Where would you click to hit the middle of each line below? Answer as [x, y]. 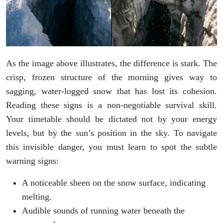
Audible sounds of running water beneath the [103, 210]
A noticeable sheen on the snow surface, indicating [114, 182]
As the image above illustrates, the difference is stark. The [111, 63]
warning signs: [32, 161]
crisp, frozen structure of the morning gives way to [111, 77]
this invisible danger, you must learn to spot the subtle [111, 147]
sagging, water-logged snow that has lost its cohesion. [111, 91]
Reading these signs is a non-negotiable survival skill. [111, 105]
